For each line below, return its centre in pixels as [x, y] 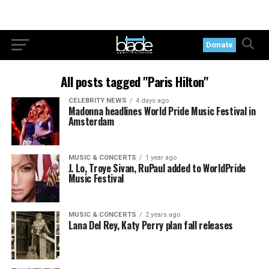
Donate [220, 45]
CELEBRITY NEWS [97, 101]
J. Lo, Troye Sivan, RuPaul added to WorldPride [157, 168]
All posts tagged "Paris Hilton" [134, 81]
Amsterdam [91, 121]
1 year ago [161, 158]
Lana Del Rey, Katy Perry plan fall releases [150, 225]
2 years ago [162, 215]
